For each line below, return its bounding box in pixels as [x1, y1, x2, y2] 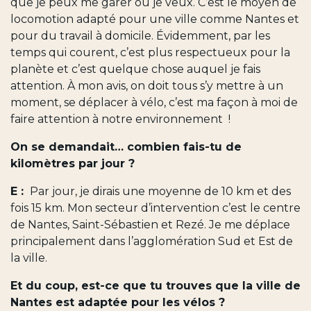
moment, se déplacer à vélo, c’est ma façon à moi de [10, 95, 298, 109]
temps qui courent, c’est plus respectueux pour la [10, 45, 290, 59]
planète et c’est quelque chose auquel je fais [10, 62, 260, 76]
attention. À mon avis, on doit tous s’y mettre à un [10, 78, 283, 92]
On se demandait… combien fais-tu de [10, 140, 242, 153]
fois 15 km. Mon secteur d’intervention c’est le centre [10, 201, 301, 215]
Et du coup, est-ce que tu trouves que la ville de [10, 278, 301, 292]
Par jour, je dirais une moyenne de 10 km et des [27, 184, 291, 198]
